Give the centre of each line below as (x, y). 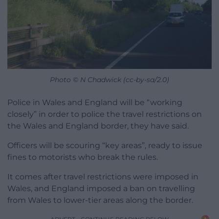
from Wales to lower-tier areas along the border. (100, 200)
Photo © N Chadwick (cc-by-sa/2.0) (109, 79)
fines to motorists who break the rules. (83, 157)
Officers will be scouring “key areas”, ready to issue (105, 145)
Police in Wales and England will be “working (95, 102)
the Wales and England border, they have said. (98, 126)
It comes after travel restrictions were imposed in (103, 176)
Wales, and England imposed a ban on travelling (101, 188)
